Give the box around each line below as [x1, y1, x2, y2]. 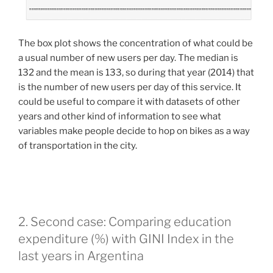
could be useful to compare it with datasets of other [18, 96, 240, 108]
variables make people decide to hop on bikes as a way [18, 126, 250, 137]
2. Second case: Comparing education [18, 214, 232, 230]
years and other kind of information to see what [18, 111, 221, 122]
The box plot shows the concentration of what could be [18, 38, 253, 49]
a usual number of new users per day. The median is [18, 52, 238, 64]
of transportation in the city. [18, 140, 139, 152]
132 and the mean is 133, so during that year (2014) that [18, 67, 254, 79]
